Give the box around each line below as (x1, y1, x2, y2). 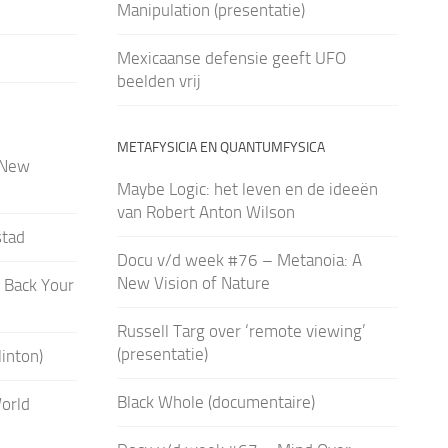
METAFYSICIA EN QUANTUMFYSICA (116, 138, 325, 156)
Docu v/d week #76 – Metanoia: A (116, 249, 362, 270)
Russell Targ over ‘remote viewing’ (116, 320, 366, 341)
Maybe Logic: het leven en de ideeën (116, 178, 378, 199)
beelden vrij (116, 70, 201, 91)
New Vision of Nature (116, 272, 270, 293)
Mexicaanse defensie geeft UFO (116, 47, 346, 68)
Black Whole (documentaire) (116, 391, 315, 412)
